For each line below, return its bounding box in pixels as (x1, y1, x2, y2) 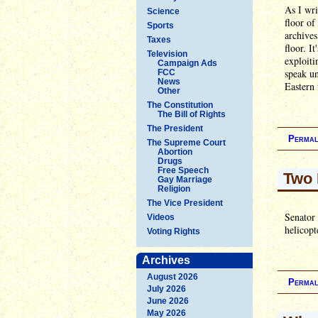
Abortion (158, 146, 192, 157)
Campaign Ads (158, 57, 217, 68)
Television (147, 48, 187, 59)
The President (147, 123, 203, 133)
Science (147, 6, 180, 16)
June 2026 (147, 295, 189, 306)
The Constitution (147, 99, 213, 110)
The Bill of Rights (158, 109, 226, 119)
